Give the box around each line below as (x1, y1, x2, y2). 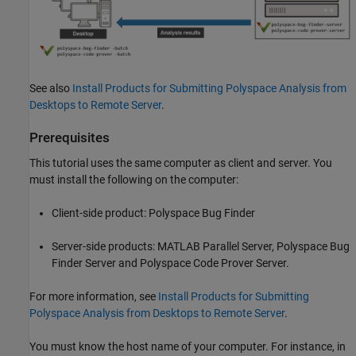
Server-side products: (52, 239, 157, 253)
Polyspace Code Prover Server (140, 256, 286, 269)
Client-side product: (52, 206, 149, 219)
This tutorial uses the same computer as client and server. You (29, 156, 332, 169)
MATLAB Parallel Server (157, 239, 272, 253)
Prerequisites (29, 130, 110, 146)
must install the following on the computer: (29, 172, 238, 186)
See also (29, 82, 72, 95)
